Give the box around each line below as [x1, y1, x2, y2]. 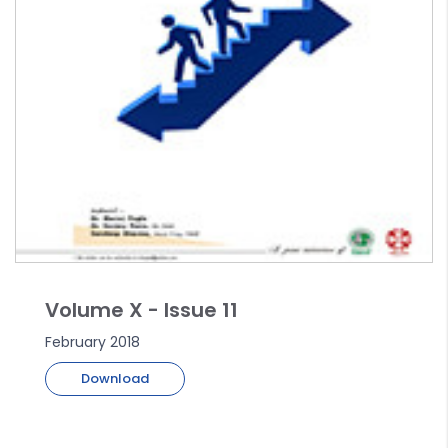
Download [81, 369, 149, 389]
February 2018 [45, 332, 140, 353]
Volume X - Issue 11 [45, 296, 238, 325]
